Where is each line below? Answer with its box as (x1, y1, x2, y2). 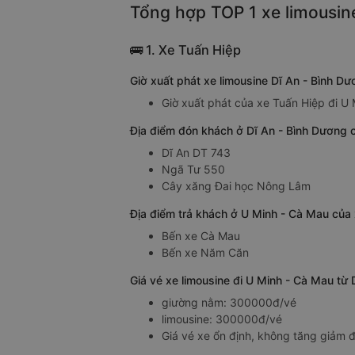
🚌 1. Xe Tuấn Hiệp (130, 42, 241, 59)
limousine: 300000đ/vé (162, 312, 282, 326)
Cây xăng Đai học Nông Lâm (162, 179, 311, 193)
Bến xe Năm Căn (162, 246, 249, 260)
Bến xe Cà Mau (162, 229, 240, 243)
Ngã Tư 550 (162, 162, 225, 177)
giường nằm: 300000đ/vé (162, 296, 296, 310)
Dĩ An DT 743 (162, 146, 231, 160)
